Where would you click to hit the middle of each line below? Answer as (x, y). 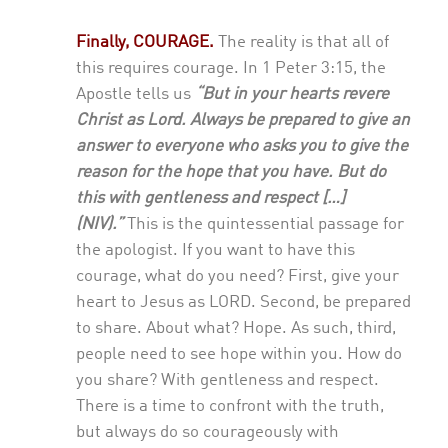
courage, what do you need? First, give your (237, 277)
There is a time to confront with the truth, (230, 407)
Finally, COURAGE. (145, 43)
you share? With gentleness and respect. (227, 381)
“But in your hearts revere (292, 95)
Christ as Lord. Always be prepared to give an (243, 121)
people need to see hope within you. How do (239, 355)
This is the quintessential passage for (263, 225)
